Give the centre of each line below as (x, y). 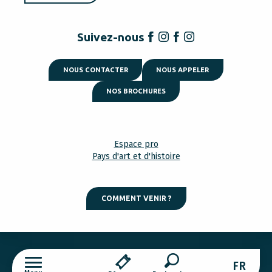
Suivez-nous (110, 37)
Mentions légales (71, 257)
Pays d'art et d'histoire (136, 157)
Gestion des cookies (150, 257)
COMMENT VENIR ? (136, 199)
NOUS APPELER (183, 70)
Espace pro (136, 144)
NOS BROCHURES (136, 91)
